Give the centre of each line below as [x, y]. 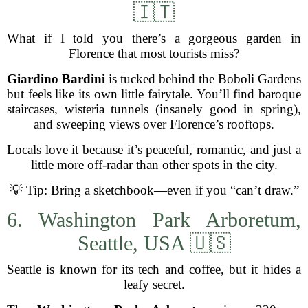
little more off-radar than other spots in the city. [154, 165]
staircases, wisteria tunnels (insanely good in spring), [154, 109]
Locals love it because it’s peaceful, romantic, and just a [154, 150]
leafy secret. [154, 284]
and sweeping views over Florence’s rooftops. [154, 124]
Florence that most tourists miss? [154, 53]
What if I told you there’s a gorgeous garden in [154, 38]
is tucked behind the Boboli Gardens [203, 79]
